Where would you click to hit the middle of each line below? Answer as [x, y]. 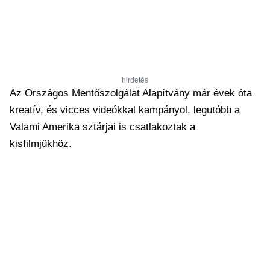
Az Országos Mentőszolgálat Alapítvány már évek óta [131, 93]
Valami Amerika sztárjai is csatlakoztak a [102, 127]
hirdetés [135, 80]
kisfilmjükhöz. [42, 144]
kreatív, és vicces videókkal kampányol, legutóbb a [125, 110]
